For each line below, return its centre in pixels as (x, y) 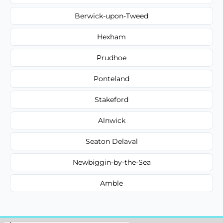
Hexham (111, 37)
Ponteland (111, 78)
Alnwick (111, 120)
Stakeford (111, 99)
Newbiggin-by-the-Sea (111, 162)
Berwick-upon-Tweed (111, 16)
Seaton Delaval (111, 141)
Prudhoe (111, 57)
